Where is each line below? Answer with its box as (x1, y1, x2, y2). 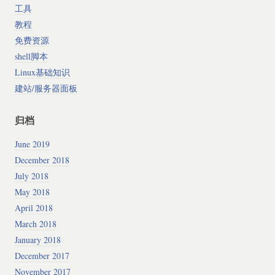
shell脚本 (14, 50, 48, 62)
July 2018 (14, 169, 48, 182)
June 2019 (14, 137, 50, 150)
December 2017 (14, 249, 69, 261)
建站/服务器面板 (14, 82, 77, 94)
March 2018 (14, 217, 56, 230)
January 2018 (14, 233, 61, 246)
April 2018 (14, 201, 53, 214)
